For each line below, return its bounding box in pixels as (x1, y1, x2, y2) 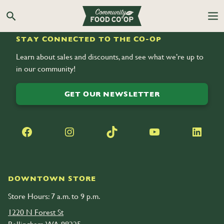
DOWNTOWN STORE (8, 174, 96, 182)
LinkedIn (196, 124, 202, 138)
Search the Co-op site (10, 16, 81, 26)
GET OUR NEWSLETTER (64, 90, 160, 98)
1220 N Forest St (8, 207, 63, 217)
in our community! (16, 64, 75, 74)
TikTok (111, 124, 117, 138)
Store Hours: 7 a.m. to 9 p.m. (8, 191, 100, 201)
